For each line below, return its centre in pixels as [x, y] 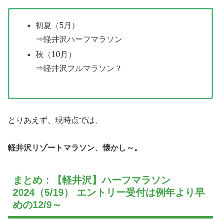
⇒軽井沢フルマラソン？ [79, 69]
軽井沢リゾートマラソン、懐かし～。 [75, 148]
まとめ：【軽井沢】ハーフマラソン [92, 180]
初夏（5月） [58, 25]
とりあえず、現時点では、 [55, 120]
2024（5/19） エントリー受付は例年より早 [109, 193]
